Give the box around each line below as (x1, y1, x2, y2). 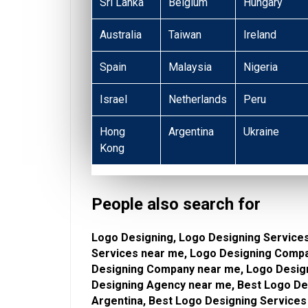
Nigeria (243, 60, 278, 74)
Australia (100, 27, 142, 41)
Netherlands (168, 92, 228, 106)
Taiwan (168, 27, 202, 41)
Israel (100, 92, 128, 106)
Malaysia (168, 60, 212, 74)
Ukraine (243, 124, 280, 138)
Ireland (243, 27, 277, 41)
